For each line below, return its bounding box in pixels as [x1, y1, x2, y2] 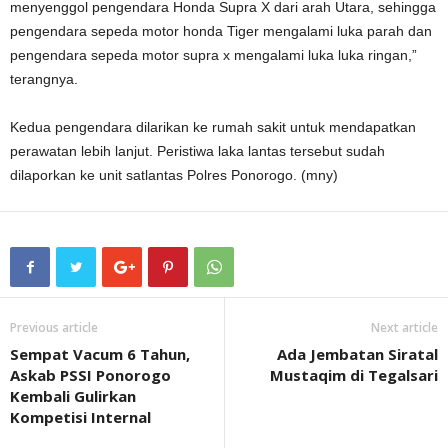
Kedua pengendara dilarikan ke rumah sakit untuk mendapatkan [10, 119, 416, 136]
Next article [371, 319, 438, 337]
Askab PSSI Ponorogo [10, 365, 171, 386]
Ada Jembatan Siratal [277, 344, 438, 365]
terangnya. [10, 71, 78, 88]
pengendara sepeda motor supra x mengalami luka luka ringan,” [10, 47, 417, 64]
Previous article [10, 319, 98, 337]
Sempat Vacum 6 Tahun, [10, 344, 190, 365]
